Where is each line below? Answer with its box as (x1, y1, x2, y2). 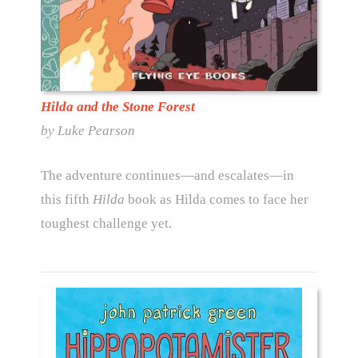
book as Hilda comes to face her (124, 191, 308, 207)
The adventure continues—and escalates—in (40, 167, 294, 183)
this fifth (40, 191, 93, 207)
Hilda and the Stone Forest (40, 99, 195, 115)
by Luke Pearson (40, 123, 135, 139)
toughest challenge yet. (40, 215, 172, 231)
